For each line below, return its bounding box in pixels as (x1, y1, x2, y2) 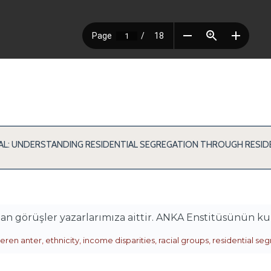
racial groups (158, 235, 209, 245)
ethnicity (45, 235, 79, 245)
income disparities (83, 235, 155, 245)
